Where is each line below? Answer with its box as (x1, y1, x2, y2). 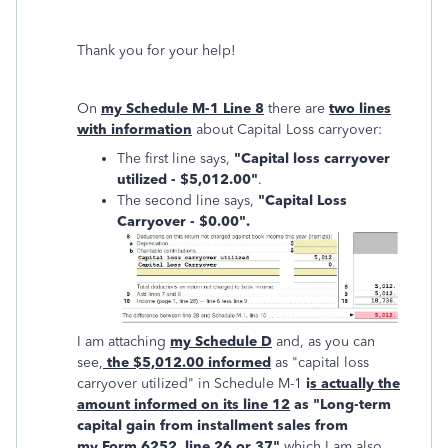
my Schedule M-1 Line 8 (101, 100, 264, 118)
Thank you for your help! (77, 42, 236, 60)
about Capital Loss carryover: (192, 121, 382, 139)
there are (264, 100, 329, 118)
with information (77, 121, 192, 139)
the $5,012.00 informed (103, 353, 271, 371)
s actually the (310, 374, 400, 392)
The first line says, (117, 150, 234, 168)
